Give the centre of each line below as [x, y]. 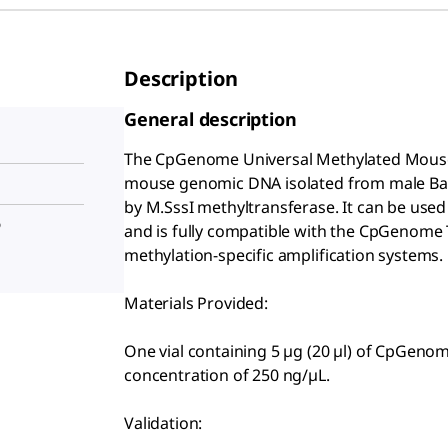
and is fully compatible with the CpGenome [283, 231]
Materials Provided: [196, 303]
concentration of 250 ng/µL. [227, 375]
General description [210, 119]
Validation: [163, 423]
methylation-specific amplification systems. [284, 255]
